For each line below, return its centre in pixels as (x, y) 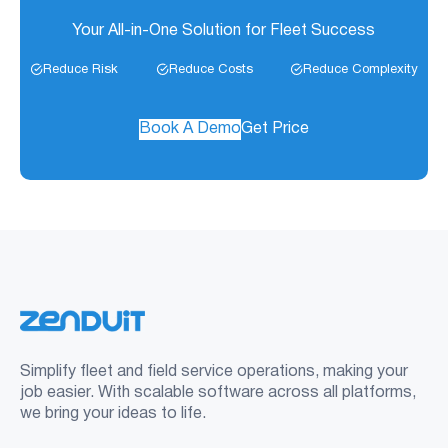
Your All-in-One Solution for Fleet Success (224, 30)
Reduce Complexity (360, 69)
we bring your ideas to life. (113, 414)
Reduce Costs (210, 69)
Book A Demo (190, 128)
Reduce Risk (80, 69)
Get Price (275, 128)
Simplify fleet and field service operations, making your (214, 372)
